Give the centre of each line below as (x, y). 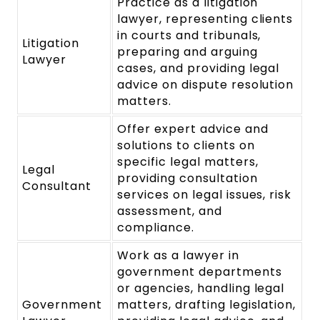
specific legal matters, (188, 161)
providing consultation (187, 178)
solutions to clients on (186, 145)
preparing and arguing (187, 51)
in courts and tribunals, (189, 35)
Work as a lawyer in (178, 255)
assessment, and (170, 211)
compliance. (156, 227)
